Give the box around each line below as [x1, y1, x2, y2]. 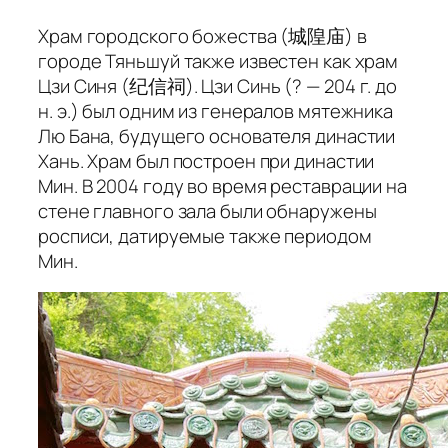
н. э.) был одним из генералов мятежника [38, 97, 394, 124]
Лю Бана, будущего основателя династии [38, 122, 396, 149]
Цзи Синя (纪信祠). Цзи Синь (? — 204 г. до [38, 72, 398, 99]
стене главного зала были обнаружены [38, 197, 377, 224]
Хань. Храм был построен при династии [38, 147, 375, 174]
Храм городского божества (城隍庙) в [38, 22, 367, 49]
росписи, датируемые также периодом [38, 222, 372, 249]
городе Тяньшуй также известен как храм [38, 47, 399, 74]
